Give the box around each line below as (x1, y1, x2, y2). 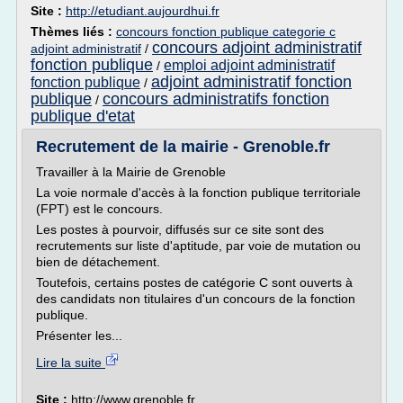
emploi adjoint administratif (164, 58, 335, 73)
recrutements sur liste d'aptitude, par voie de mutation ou (36, 238, 361, 253)
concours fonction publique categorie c (116, 24, 336, 39)
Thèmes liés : (31, 24, 116, 39)
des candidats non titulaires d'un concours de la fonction (36, 291, 355, 306)
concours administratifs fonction (103, 90, 329, 108)
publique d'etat (31, 107, 135, 125)
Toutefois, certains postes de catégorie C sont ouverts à (36, 275, 353, 290)
